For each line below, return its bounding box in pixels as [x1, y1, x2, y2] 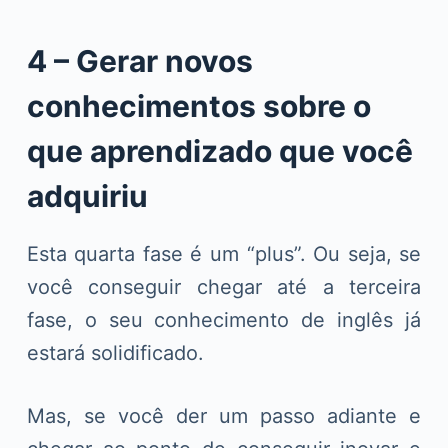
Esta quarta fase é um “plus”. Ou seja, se [26, 242, 422, 267]
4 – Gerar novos [26, 43, 253, 80]
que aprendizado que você [26, 133, 413, 170]
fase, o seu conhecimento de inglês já [26, 308, 422, 333]
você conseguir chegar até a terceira [26, 275, 422, 300]
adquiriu [26, 178, 148, 215]
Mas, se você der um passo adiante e [26, 404, 422, 429]
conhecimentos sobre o [26, 88, 371, 125]
